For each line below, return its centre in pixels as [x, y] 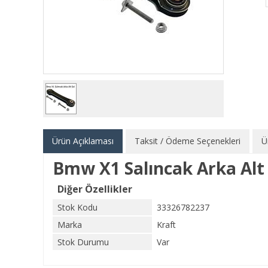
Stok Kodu [77, 207]
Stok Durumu [83, 242]
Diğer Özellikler [95, 189]
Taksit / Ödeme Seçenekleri [188, 141]
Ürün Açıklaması [83, 141]
